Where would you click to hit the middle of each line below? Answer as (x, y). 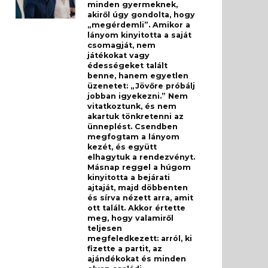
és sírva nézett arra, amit (140, 198)
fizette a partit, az (125, 249)
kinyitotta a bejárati (129, 178)
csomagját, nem (121, 45)
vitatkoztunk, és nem (132, 106)
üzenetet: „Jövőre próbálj (141, 86)
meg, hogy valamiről (130, 218)
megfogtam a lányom (133, 137)
